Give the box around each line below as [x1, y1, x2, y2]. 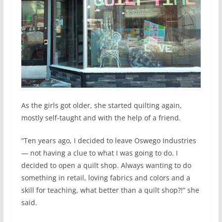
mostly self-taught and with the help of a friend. [21, 113, 181, 123]
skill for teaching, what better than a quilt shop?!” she [21, 185, 199, 195]
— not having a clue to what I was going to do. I [21, 148, 178, 158]
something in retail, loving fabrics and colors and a [21, 173, 190, 183]
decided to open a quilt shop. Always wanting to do [21, 161, 191, 170]
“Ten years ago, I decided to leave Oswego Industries [21, 136, 196, 146]
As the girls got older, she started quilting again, [21, 101, 182, 111]
